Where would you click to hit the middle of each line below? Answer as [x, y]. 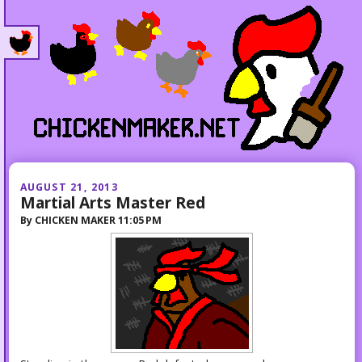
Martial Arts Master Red [112, 202]
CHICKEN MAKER [75, 220]
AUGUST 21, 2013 [69, 187]
